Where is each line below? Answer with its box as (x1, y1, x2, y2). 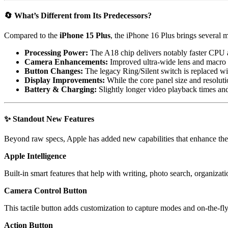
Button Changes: (24, 67, 83, 76)
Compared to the (4, 31, 60, 40)
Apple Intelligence (4, 151, 66, 160)
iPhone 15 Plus (60, 31, 110, 40)
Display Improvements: (24, 76, 105, 85)
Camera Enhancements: (24, 58, 108, 67)
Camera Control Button (4, 186, 87, 195)
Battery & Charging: (24, 85, 97, 94)
